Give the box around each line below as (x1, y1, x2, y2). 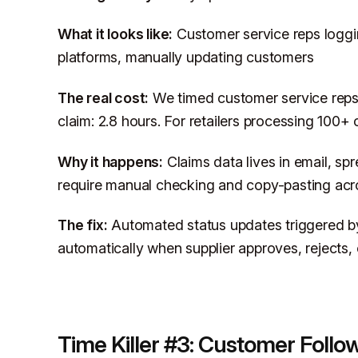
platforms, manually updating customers (58, 49, 314, 66)
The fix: (58, 217, 108, 234)
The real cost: (58, 89, 149, 106)
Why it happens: (58, 153, 164, 170)
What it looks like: (58, 26, 173, 43)
